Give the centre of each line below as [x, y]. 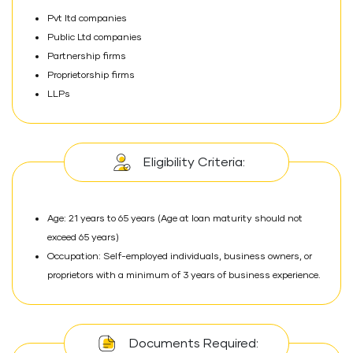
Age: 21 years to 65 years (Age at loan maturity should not [175, 219]
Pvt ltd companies [87, 19]
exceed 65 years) [83, 238]
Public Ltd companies [95, 38]
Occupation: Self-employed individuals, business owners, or [180, 257]
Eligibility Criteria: [194, 162]
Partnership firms [87, 57]
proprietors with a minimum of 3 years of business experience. [184, 276]
